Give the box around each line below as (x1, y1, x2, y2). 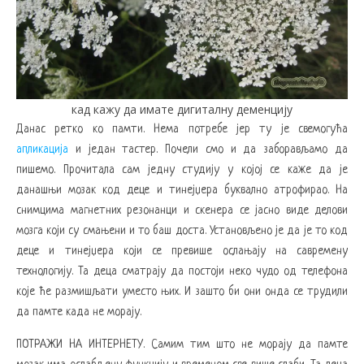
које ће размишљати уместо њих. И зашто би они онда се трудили (16, 284, 348, 298)
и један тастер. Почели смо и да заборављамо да (75, 142, 349, 156)
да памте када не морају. (16, 305, 141, 318)
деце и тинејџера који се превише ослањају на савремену (16, 244, 348, 258)
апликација (16, 142, 76, 156)
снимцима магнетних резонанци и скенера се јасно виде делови (16, 203, 348, 217)
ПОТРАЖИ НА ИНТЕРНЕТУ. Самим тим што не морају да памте (16, 337, 348, 351)
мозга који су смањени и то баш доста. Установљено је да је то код (16, 223, 348, 237)
